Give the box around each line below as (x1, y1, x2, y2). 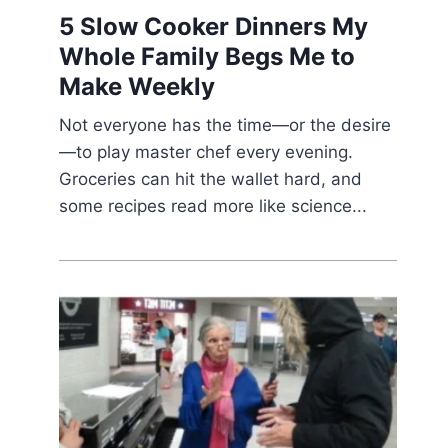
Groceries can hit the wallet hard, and (59, 169, 363, 190)
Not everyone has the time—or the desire (59, 115, 392, 136)
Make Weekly (59, 72, 216, 102)
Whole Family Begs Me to (59, 42, 356, 72)
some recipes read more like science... (59, 196, 368, 217)
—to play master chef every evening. (59, 142, 354, 163)
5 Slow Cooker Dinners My (59, 12, 369, 42)
